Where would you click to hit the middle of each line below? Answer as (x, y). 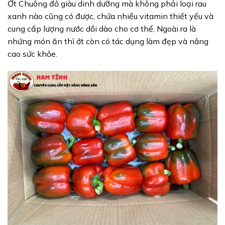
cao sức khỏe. (32, 54)
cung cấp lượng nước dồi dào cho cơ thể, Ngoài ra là (102, 29)
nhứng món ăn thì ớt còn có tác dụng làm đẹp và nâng (108, 41)
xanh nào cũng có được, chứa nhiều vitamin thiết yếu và (110, 16)
